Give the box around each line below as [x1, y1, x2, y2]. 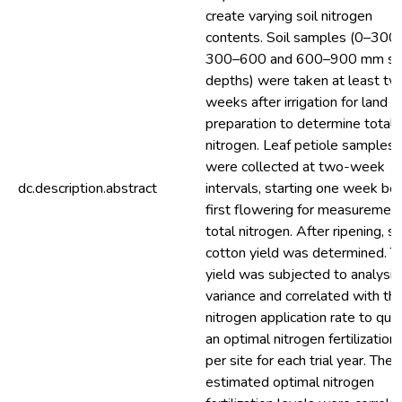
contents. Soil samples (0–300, [205, 28, 400, 48]
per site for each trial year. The [205, 351, 393, 371]
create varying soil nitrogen [205, 6, 372, 26]
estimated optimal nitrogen [205, 372, 374, 392]
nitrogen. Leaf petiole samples [205, 135, 395, 155]
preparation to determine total [205, 114, 394, 134]
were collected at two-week [205, 157, 385, 177]
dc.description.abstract [18, 179, 157, 198]
